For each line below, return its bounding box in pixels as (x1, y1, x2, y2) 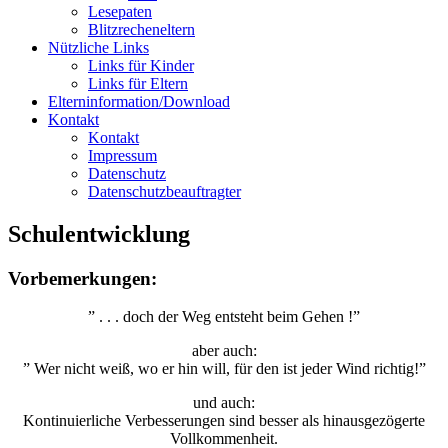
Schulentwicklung (8, 220, 190, 247)
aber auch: (191, 342, 257, 360)
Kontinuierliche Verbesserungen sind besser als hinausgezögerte (23, 412, 425, 430)
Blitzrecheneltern (88, 20, 195, 38)
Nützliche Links (48, 38, 149, 56)
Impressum (88, 146, 157, 164)
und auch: (193, 394, 255, 412)
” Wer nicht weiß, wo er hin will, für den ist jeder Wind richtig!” (22, 360, 426, 378)
